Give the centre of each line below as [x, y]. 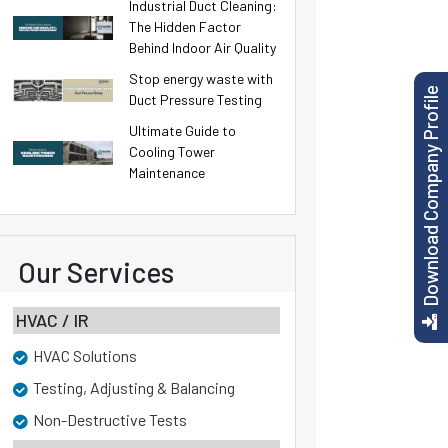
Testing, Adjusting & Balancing [134, 387]
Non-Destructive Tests [110, 419]
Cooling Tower [172, 151]
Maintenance [167, 172]
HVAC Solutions [85, 355]
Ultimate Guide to [182, 130]
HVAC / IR [52, 320]
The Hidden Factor [185, 26]
